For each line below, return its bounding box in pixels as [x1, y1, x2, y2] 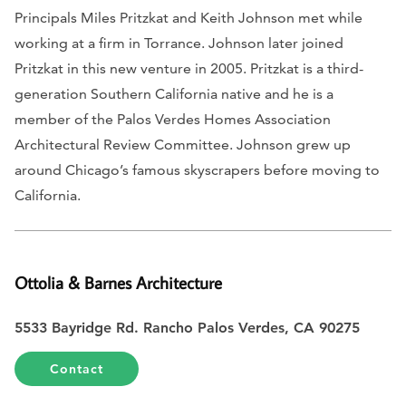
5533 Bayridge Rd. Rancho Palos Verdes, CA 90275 [14, 318, 364, 336]
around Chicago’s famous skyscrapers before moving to [14, 160, 380, 179]
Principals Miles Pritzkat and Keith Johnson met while [14, 8, 362, 26]
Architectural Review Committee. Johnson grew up [14, 135, 351, 153]
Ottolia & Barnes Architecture [14, 270, 222, 294]
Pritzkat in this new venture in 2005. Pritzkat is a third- [14, 59, 363, 77]
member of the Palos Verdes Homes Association [14, 110, 331, 128]
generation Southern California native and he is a [14, 84, 333, 102]
